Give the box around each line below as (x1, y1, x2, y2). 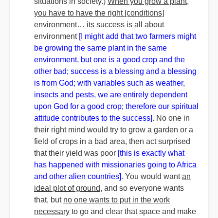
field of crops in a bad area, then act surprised (34, 137, 190, 145)
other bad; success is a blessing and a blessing (34, 67, 197, 75)
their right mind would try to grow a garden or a (34, 126, 193, 134)
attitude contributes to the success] (34, 114, 152, 122)
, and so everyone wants (100, 184, 184, 192)
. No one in (152, 114, 190, 122)
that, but (34, 196, 63, 204)
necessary (34, 207, 70, 216)
